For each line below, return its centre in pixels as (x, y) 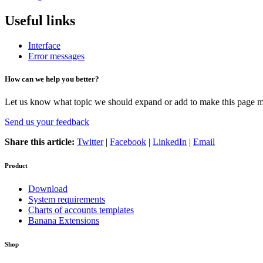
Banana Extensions (64, 221)
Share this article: (40, 142)
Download (48, 189)
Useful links (40, 21)
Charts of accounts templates (81, 210)
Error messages (56, 56)
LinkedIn (170, 142)
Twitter (90, 142)
